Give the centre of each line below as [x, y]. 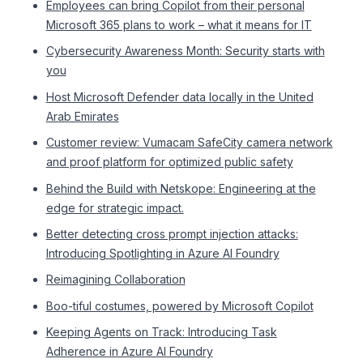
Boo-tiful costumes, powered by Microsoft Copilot [179, 305]
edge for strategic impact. [115, 207]
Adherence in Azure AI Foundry [129, 352]
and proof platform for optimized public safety [169, 162]
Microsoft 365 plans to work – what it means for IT [179, 24]
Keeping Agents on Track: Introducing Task [161, 332]
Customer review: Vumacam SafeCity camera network [189, 143]
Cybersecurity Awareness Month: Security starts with [185, 51]
